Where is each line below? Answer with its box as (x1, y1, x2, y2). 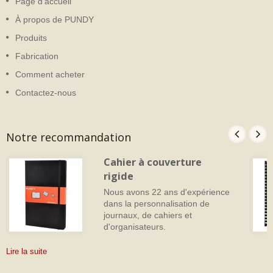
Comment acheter (15, 69, 85, 79)
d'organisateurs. (104, 222, 166, 232)
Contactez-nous (15, 88, 76, 97)
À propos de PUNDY (15, 15, 94, 24)
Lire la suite (6, 247, 47, 256)
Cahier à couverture (104, 155, 202, 169)
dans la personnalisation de (104, 199, 210, 208)
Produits (15, 33, 47, 43)
